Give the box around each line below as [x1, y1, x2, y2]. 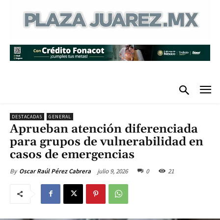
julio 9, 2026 [97, 166, 128, 175]
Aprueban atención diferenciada [10, 121, 198, 137]
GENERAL [49, 113, 71, 120]
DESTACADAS [12, 113, 42, 120]
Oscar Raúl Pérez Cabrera [19, 166, 91, 175]
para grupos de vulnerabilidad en [10, 134, 203, 149]
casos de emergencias [10, 147, 137, 162]
